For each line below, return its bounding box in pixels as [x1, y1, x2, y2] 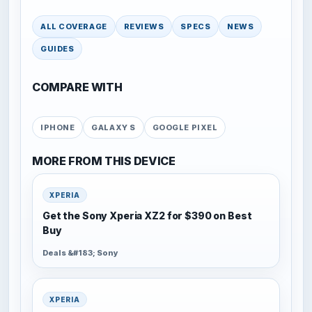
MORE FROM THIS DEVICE [32, 153, 175, 168]
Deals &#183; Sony [42, 247, 118, 258]
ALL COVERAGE [40, 21, 107, 31]
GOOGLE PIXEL [152, 122, 218, 132]
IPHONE [40, 122, 75, 132]
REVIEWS [123, 21, 164, 31]
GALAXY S [91, 122, 136, 132]
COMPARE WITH [32, 80, 123, 95]
